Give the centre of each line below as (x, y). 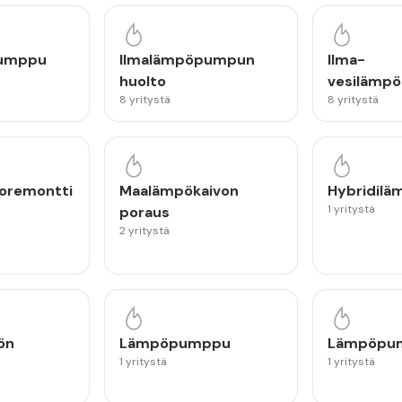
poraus (144, 212)
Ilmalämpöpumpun (187, 60)
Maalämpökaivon (179, 191)
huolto (142, 81)
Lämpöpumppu (175, 343)
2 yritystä (144, 231)
